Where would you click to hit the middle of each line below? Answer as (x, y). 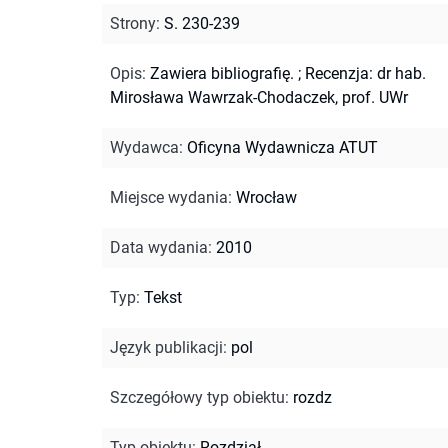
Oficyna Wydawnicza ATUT (282, 147)
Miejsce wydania (169, 197)
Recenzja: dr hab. (365, 73)
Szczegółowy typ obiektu (197, 397)
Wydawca (144, 147)
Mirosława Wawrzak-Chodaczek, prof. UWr (259, 97)
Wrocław (266, 197)
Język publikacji (166, 347)
